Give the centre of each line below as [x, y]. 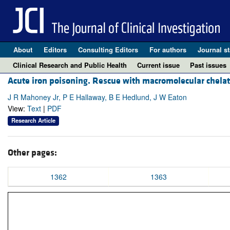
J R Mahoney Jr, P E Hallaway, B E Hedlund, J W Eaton [97, 97]
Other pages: [32, 152]
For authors [168, 50]
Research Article [33, 120]
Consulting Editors [108, 50]
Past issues [208, 65]
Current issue [158, 65]
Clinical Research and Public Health [70, 65]
